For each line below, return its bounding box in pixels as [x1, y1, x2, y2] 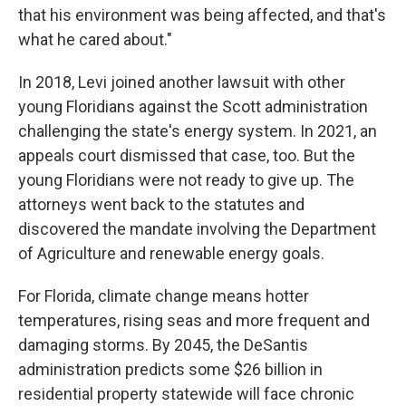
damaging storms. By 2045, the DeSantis [18, 334, 308, 354]
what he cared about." [18, 29, 172, 49]
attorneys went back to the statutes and [18, 194, 304, 214]
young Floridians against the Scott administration [18, 96, 368, 116]
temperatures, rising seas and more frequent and [18, 310, 370, 330]
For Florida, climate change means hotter [18, 285, 309, 305]
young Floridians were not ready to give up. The [18, 169, 354, 189]
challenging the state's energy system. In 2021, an [18, 121, 377, 140]
